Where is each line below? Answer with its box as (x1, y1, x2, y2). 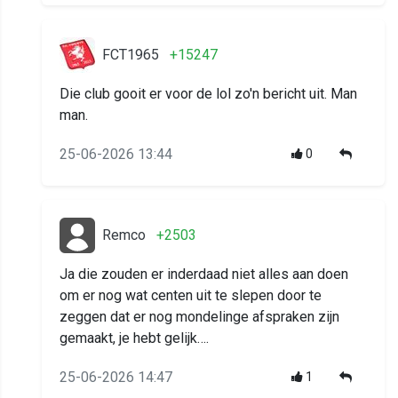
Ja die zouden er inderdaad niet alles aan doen (60, 266, 348, 283)
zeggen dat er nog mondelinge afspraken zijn (60, 308, 339, 326)
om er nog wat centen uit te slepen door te (60, 287, 322, 305)
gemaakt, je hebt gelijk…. (60, 330, 209, 347)
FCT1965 (102, 46, 159, 64)
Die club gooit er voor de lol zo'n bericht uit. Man (60, 85, 357, 103)
